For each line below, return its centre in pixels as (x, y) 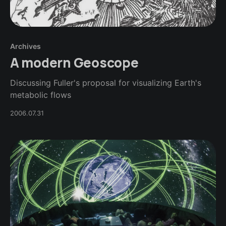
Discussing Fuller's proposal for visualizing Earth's (106, 82)
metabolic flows (41, 95)
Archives (25, 46)
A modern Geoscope (74, 62)
